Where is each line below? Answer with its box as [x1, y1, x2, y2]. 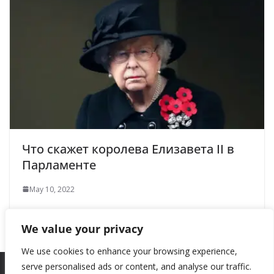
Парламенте [22, 156, 96, 173]
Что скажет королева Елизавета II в [22, 140, 234, 157]
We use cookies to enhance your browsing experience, [21, 245, 237, 257]
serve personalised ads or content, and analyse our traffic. [21, 261, 251, 272]
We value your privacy [21, 221, 143, 236]
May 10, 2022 [29, 183, 75, 194]
